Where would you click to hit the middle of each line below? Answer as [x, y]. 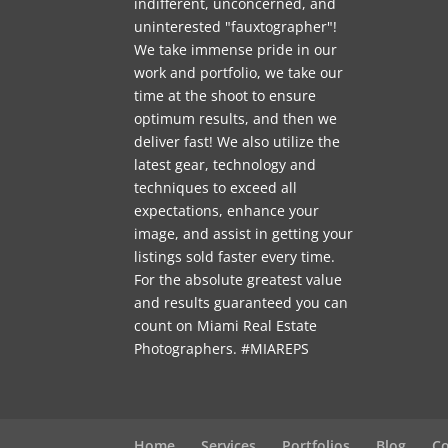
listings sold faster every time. [235, 257]
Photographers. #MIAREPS [222, 349]
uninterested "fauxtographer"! [236, 27]
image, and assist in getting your [244, 234]
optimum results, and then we [236, 119]
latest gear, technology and [225, 165]
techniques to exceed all [216, 188]
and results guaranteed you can [241, 303]
